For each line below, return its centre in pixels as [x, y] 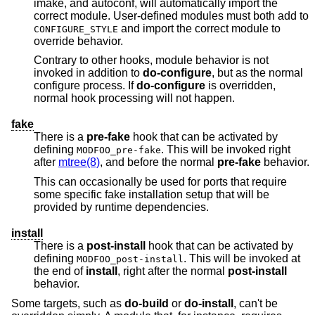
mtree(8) [79, 162]
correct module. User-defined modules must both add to [189, 15]
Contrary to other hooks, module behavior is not [151, 60]
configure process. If [85, 86]
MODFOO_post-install [130, 259]
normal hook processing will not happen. [134, 98]
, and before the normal [159, 162]
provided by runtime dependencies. [172, 207]
